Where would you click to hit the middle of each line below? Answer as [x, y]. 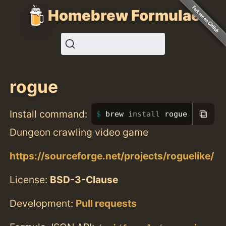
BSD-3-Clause [84, 179]
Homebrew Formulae [124, 15]
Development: [43, 204]
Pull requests [106, 204]
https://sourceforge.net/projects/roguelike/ [112, 156]
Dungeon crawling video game [79, 132]
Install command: [49, 114]
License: [30, 179]
